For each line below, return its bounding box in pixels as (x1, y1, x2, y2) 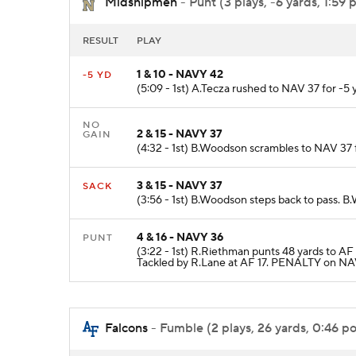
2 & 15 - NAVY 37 (137, 126, 222, 141)
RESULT (83, 34, 118, 47)
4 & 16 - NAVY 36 (137, 230, 223, 245)
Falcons (105, 320, 148, 337)
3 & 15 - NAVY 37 (137, 178, 222, 193)
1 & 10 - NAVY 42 (137, 67, 223, 82)
